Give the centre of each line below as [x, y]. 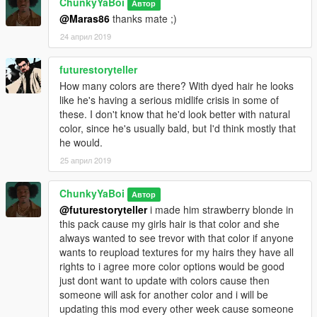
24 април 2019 [86, 36]
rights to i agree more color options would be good [172, 266]
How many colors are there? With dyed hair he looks [177, 86]
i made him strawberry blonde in [220, 210]
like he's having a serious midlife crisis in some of [169, 100]
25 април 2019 [86, 160]
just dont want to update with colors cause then [165, 281]
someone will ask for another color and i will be [164, 295]
